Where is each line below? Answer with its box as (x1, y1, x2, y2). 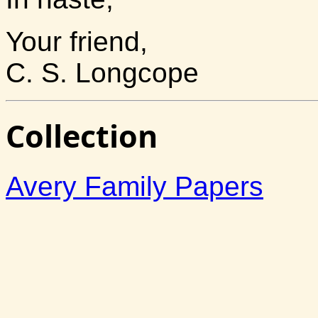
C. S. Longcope (6, 57, 199, 88)
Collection (6, 115, 158, 158)
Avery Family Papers (6, 171, 263, 202)
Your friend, (6, 26, 148, 57)
